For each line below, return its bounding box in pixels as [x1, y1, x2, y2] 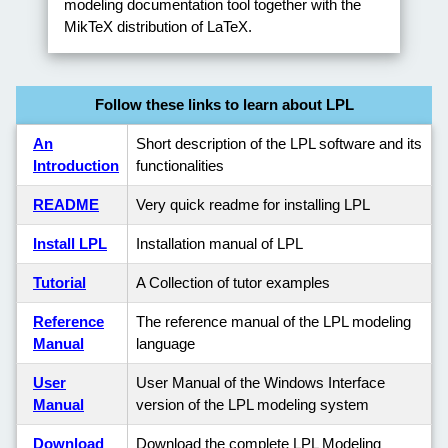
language [136, 334, 195, 352]
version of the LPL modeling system [136, 395, 369, 413]
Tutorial [33, 273, 86, 291]
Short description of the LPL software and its [136, 134, 422, 152]
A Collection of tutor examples [136, 273, 330, 291]
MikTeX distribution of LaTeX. [64, 18, 252, 36]
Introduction [33, 156, 119, 174]
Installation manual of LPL [136, 234, 303, 252]
